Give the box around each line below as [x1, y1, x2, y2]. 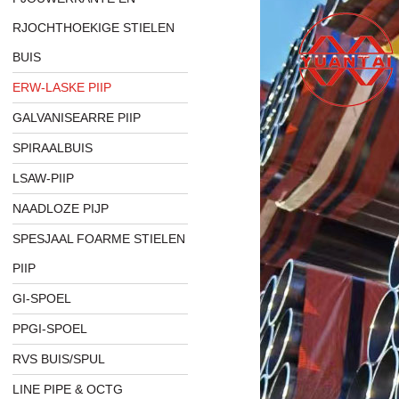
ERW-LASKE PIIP [12, 80, 112, 95]
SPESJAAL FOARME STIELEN [12, 232, 186, 247]
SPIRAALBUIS [12, 141, 94, 156]
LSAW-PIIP [12, 171, 75, 186]
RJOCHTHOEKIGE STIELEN [12, 20, 175, 36]
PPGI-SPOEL [12, 322, 88, 337]
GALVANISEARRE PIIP [12, 110, 142, 126]
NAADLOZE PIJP [12, 201, 110, 216]
